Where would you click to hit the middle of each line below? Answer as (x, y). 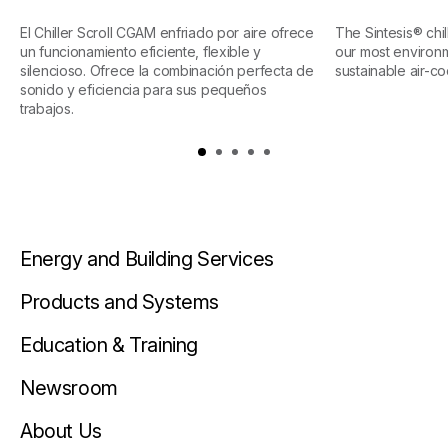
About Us (61, 431)
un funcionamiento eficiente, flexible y (141, 52)
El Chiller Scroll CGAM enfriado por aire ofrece (167, 33)
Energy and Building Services (147, 259)
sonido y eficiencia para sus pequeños (143, 90)
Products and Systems (119, 302)
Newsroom (69, 388)
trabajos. (47, 109)
